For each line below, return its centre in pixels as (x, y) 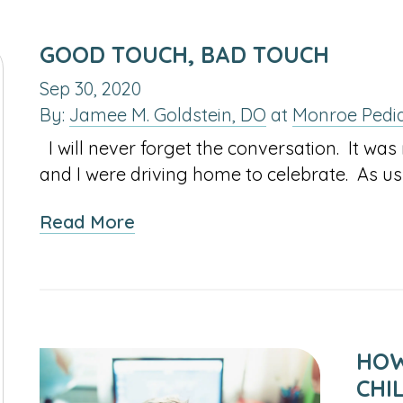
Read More (87, 222)
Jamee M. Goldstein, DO (168, 115)
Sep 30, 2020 (90, 89)
